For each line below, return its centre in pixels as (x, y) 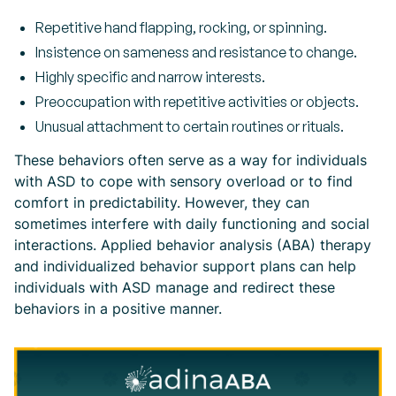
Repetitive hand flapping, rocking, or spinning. (181, 27)
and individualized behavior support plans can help (185, 266)
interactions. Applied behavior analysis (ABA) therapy (193, 244)
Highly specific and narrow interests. (150, 76)
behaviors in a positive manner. (118, 308)
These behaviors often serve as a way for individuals (190, 160)
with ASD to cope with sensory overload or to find (183, 181)
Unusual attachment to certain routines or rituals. (190, 126)
